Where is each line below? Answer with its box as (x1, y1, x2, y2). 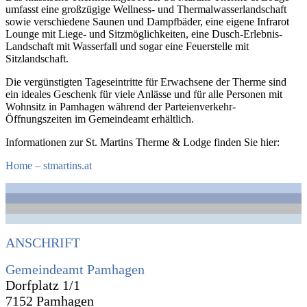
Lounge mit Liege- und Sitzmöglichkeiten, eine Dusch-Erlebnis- (5, 27, 282, 40)
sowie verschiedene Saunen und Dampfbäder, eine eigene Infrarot (5, 15, 289, 27)
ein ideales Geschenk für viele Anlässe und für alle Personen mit (5, 88, 282, 100)
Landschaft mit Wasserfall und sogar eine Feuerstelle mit (5, 40, 249, 52)
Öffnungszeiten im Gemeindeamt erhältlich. (5, 112, 194, 125)
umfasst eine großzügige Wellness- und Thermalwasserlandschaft (5, 3, 286, 15)
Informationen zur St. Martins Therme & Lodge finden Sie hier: (5, 136, 280, 148)
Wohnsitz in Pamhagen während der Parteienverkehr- (5, 100, 236, 112)
